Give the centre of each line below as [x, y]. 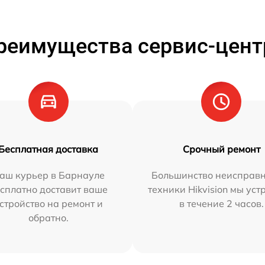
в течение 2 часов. [221, 204]
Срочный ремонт [221, 149]
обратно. [48, 218]
